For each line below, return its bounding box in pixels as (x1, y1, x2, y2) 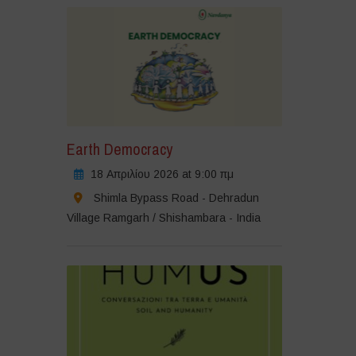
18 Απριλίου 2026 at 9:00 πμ (90, 167, 234, 180)
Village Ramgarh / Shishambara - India (66, 211, 261, 224)
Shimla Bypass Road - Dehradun (93, 191, 259, 204)
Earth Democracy (66, 137, 172, 160)
